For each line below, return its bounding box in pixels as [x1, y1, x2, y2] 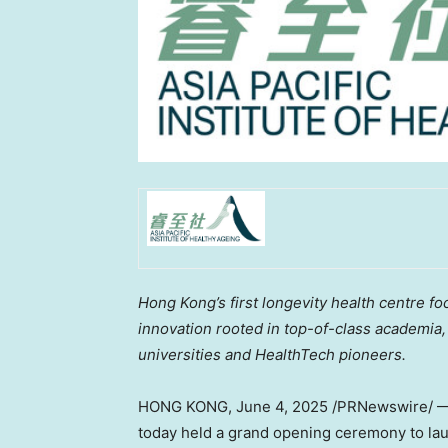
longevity [262, 293, 327, 313]
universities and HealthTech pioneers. [138, 345, 406, 365]
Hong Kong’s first [138, 293, 262, 313]
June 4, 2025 [236, 397, 328, 417]
